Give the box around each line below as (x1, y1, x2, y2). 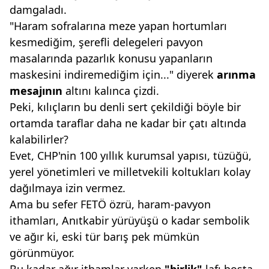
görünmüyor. (10, 246, 74, 260)
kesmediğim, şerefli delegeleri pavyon (10, 35, 203, 49)
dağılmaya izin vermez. (10, 181, 125, 195)
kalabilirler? (10, 132, 68, 147)
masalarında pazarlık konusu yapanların (10, 51, 213, 65)
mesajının (10, 83, 62, 98)
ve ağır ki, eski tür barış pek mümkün (10, 229, 199, 244)
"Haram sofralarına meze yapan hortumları (10, 19, 227, 33)
